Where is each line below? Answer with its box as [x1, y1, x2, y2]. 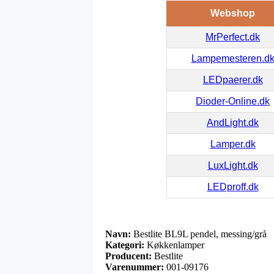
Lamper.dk [210, 139, 256, 150]
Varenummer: [105, 262, 164, 273]
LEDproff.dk [207, 182, 259, 193]
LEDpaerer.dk [202, 75, 263, 86]
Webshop [210, 8, 255, 19]
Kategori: [105, 240, 144, 251]
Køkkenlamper [144, 240, 204, 251]
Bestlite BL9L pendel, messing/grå [131, 229, 267, 240]
